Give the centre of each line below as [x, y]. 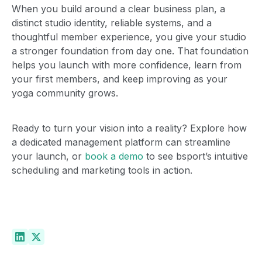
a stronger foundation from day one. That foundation [130, 51]
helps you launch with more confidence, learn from [127, 65]
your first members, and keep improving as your [120, 79]
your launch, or [47, 156]
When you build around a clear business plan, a [118, 8]
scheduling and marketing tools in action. [102, 170]
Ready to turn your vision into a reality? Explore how [129, 128]
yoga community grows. [65, 93]
